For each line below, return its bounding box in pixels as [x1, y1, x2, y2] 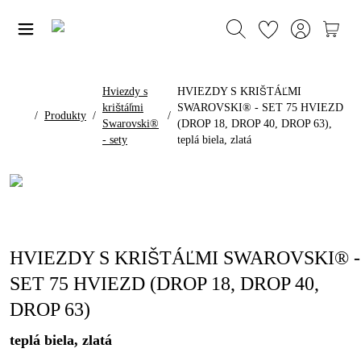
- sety [102, 134, 127, 146]
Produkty [44, 110, 86, 122]
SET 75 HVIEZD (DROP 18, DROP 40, [10, 273, 319, 294]
